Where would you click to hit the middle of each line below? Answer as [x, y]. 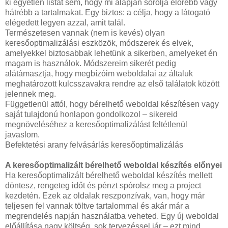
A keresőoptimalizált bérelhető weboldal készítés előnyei [113, 165]
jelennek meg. [31, 94]
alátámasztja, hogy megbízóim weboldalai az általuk [99, 73]
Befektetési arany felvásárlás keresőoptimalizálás [94, 145]
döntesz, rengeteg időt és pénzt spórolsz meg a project [103, 185]
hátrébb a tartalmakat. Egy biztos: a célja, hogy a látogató [108, 12]
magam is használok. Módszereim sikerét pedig [91, 63]
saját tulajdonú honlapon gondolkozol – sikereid [91, 114]
